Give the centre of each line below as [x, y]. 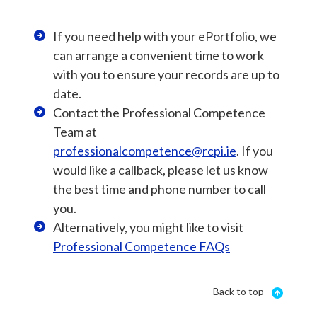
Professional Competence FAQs [142, 247]
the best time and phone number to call [160, 189]
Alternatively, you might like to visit [148, 227]
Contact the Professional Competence [159, 113]
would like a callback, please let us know [161, 170]
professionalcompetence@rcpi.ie [145, 151]
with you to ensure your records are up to [166, 75]
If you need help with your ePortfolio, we [165, 36]
